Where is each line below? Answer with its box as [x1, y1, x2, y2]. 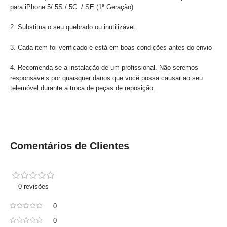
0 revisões [18, 183, 49, 191]
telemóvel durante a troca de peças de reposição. [10, 84, 155, 92]
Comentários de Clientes [10, 140, 129, 152]
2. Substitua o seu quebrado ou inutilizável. [10, 23, 137, 31]
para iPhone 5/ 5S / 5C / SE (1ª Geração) [10, 3, 133, 11]
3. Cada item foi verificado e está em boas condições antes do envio [10, 44, 212, 51]
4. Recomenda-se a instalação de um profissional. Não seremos [10, 64, 198, 71]
